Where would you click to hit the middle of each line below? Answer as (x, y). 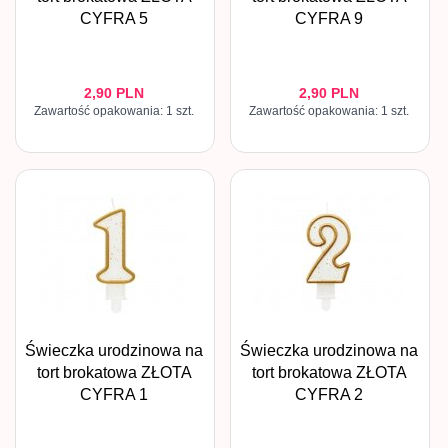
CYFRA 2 (329, 395)
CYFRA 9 (329, 19)
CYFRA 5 (114, 19)
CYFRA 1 (114, 395)
